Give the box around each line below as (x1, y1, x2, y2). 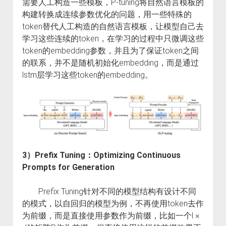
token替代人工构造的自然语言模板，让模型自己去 (22, 22, 204, 31)
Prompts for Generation (22, 162, 115, 173)
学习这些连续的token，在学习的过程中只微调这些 (22, 34, 204, 43)
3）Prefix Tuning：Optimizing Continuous (22, 150, 181, 160)
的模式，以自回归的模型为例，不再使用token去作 (22, 199, 204, 209)
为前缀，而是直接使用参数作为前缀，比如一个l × (22, 211, 199, 221)
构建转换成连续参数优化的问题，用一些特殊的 (22, 10, 192, 19)
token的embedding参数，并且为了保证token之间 (22, 46, 199, 55)
